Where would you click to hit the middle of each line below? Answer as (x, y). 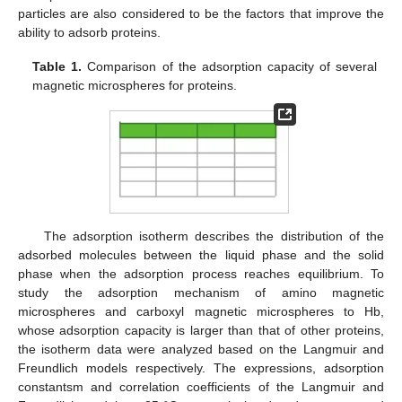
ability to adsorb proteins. (89, 32)
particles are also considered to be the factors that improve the (201, 13)
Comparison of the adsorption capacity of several (229, 66)
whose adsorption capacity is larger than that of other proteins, (201, 330)
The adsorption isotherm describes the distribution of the (214, 236)
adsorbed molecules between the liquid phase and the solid (201, 254)
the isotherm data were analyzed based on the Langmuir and (201, 349)
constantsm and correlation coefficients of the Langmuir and (201, 386)
